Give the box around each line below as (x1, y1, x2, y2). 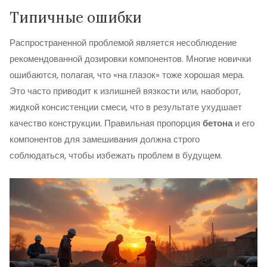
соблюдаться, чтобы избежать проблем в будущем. (10, 149, 222, 162)
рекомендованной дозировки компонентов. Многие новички (10, 52, 251, 65)
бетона (203, 117, 232, 129)
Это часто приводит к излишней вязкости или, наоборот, (10, 85, 241, 97)
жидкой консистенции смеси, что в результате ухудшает (10, 101, 242, 113)
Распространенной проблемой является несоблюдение (10, 36, 237, 49)
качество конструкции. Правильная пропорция (10, 117, 203, 129)
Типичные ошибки (10, 8, 142, 27)
